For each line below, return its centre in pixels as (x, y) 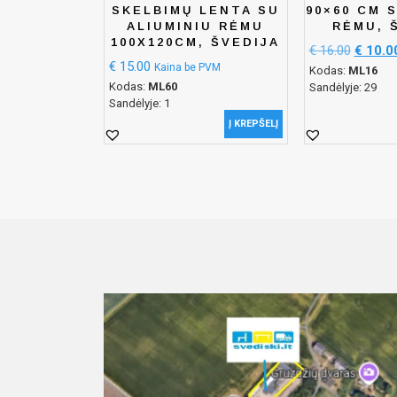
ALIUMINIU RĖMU (196, 27)
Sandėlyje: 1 (140, 103)
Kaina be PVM (187, 67)
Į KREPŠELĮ (253, 123)
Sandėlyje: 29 (343, 87)
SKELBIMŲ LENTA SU (195, 11)
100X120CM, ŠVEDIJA (196, 43)
